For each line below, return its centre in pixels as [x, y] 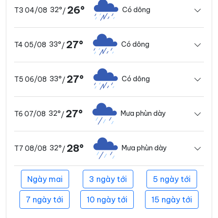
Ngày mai [45, 179]
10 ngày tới [107, 199]
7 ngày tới [45, 199]
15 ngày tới [172, 199]
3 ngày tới [108, 179]
